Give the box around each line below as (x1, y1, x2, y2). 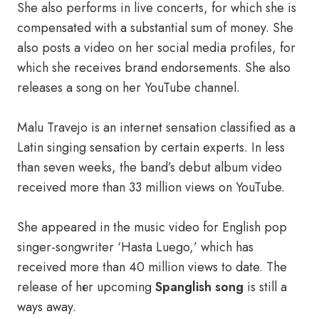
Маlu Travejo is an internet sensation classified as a (17, 118, 296, 137)
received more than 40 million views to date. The (17, 258, 287, 276)
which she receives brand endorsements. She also (17, 58, 291, 77)
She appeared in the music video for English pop (17, 218, 287, 236)
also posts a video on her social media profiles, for (17, 38, 296, 57)
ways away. (17, 298, 76, 316)
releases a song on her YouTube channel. (17, 78, 240, 97)
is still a (244, 278, 287, 296)
